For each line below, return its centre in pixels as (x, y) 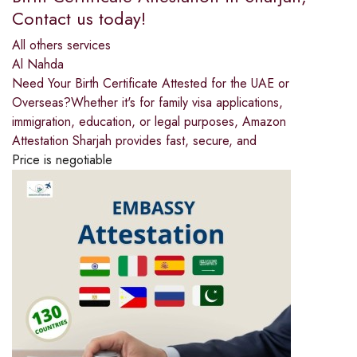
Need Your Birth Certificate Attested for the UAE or (151, 84)
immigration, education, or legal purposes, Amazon (149, 122)
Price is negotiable (62, 160)
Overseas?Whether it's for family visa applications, (147, 103)
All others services (61, 45)
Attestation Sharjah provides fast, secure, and (134, 141)
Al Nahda (38, 65)
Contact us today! (79, 19)
